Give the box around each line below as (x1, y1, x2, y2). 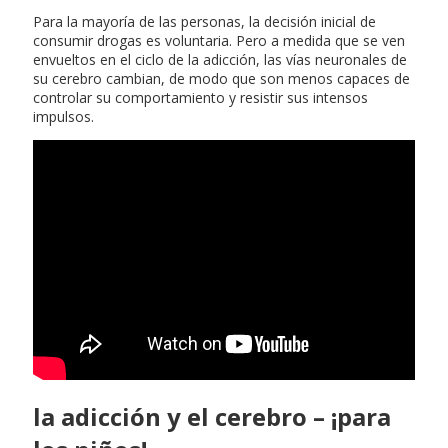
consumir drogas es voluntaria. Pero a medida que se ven (33, 31, 405, 51)
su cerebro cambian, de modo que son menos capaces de (33, 69, 410, 89)
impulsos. (33, 107, 94, 127)
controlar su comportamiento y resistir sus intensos (33, 88, 368, 108)
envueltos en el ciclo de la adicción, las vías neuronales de (33, 50, 407, 70)
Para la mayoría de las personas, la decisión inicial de (33, 12, 376, 32)
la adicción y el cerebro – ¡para (33, 399, 391, 433)
